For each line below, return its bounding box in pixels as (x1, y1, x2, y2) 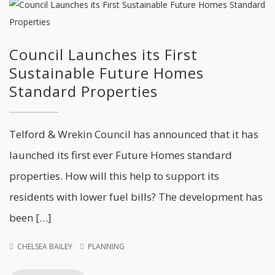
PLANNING (88, 241, 125, 252)
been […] (9, 211, 52, 225)
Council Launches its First (9, 44, 198, 64)
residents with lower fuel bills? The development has (9, 190, 263, 204)
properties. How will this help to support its (9, 169, 219, 183)
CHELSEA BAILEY (17, 241, 72, 252)
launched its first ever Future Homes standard (9, 148, 232, 162)
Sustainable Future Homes (9, 63, 204, 83)
